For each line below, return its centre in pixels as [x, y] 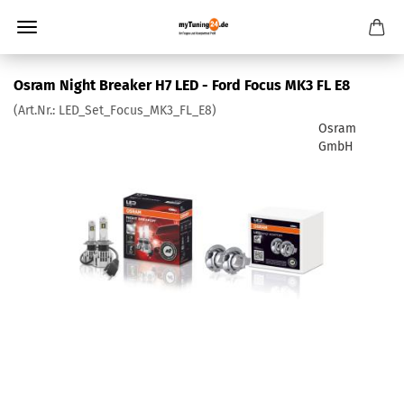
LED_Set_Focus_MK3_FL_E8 [135, 110]
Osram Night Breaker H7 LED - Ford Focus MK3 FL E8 [182, 85]
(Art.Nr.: [36, 110]
